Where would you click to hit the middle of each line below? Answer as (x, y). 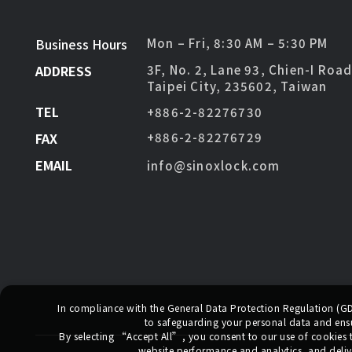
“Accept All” (149, 336)
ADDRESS (64, 71)
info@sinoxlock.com (214, 165)
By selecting (88, 336)
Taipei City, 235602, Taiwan (237, 86)
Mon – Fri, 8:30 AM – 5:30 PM (238, 43)
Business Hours (81, 44)
